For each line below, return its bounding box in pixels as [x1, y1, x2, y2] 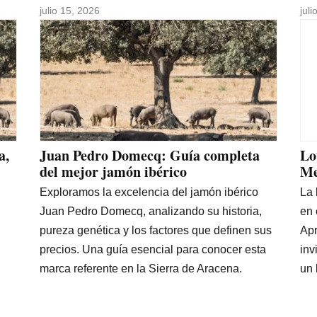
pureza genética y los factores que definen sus [40, 224, 272, 237]
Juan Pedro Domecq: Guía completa [40, 145, 260, 166]
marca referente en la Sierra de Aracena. [40, 263, 242, 275]
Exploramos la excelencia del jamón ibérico [40, 186, 258, 199]
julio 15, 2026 [40, 4, 100, 16]
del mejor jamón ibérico [40, 161, 187, 183]
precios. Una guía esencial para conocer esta [40, 243, 266, 256]
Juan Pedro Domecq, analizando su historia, [40, 205, 262, 218]
